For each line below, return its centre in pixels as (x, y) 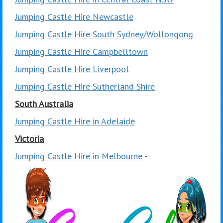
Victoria (29, 138)
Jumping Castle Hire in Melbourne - (81, 156)
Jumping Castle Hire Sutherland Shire (85, 86)
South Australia (44, 104)
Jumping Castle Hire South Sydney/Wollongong (104, 34)
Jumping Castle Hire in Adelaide (75, 121)
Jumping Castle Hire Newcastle (74, 16)
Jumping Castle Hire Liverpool (72, 69)
